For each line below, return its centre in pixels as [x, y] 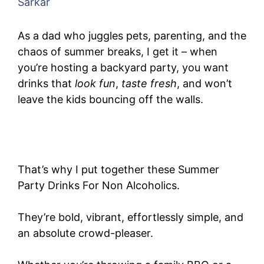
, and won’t [204, 83]
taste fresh [149, 83]
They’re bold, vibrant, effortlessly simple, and [131, 217]
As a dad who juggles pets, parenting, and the [132, 36]
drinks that [46, 83]
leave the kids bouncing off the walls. [110, 99]
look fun [95, 83]
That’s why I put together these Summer [118, 169]
